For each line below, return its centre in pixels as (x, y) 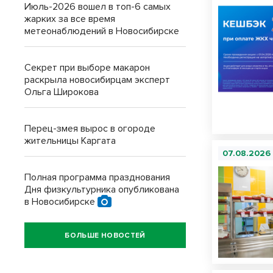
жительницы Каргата (70, 141)
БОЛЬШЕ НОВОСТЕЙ (105, 235)
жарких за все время (70, 19)
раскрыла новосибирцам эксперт (97, 80)
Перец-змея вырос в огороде (90, 129)
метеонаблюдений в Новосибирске (102, 31)
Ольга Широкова (62, 92)
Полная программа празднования (97, 177)
